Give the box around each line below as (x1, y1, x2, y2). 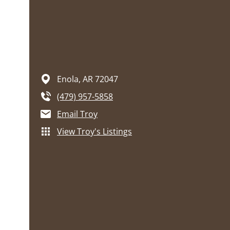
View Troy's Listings (57, 125, 132, 137)
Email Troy (57, 108, 98, 120)
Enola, (57, 73, 83, 85)
